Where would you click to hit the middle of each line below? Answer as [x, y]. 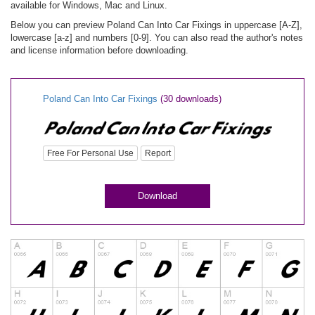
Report [158, 154]
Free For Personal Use [90, 154]
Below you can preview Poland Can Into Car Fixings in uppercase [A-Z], [156, 25]
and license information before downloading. [99, 50]
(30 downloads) [191, 99]
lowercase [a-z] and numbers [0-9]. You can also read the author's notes [157, 38]
